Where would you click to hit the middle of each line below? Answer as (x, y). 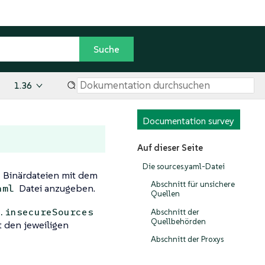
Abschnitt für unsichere (193, 185)
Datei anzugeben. (56, 188)
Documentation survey (188, 121)
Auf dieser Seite (170, 148)
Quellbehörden (178, 221)
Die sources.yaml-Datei (184, 166)
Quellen (165, 194)
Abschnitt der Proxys (187, 240)
